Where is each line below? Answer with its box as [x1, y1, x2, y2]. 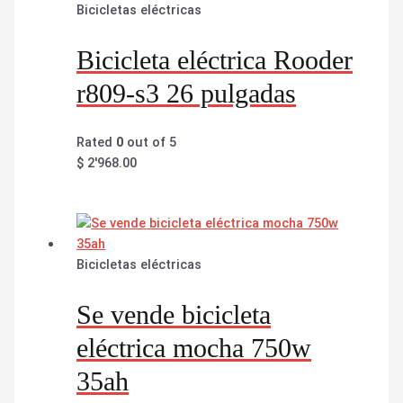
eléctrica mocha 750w [76, 332, 312, 363]
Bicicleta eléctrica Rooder [76, 45, 354, 76]
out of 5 [123, 134, 177, 151]
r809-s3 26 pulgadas [76, 78, 297, 109]
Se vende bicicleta [76, 299, 272, 329]
